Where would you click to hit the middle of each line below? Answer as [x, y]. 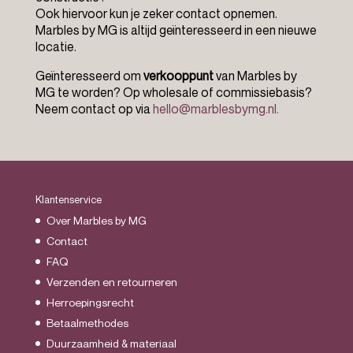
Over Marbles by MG [96, 220]
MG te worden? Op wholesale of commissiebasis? [173, 92]
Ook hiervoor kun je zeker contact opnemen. [156, 13]
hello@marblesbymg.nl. [216, 109]
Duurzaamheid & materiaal [111, 343]
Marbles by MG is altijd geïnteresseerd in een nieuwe [176, 30]
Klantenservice [68, 199]
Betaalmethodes [87, 323]
